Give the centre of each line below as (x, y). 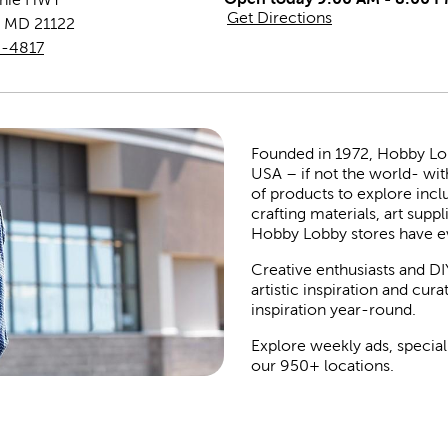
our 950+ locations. (322, 365)
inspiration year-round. (333, 309)
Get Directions (279, 17)
